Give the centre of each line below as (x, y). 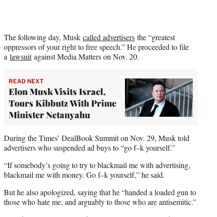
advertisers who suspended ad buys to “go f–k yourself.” (89, 148)
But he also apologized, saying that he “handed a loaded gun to (100, 192)
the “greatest (155, 37)
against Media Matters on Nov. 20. (85, 57)
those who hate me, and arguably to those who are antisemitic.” (100, 202)
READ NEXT (26, 81)
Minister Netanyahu (50, 115)
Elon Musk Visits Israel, (57, 92)
